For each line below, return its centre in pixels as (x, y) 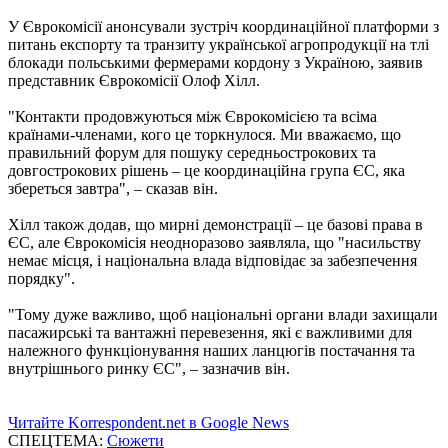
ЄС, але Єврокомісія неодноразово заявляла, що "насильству (214, 242)
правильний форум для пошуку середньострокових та (192, 152)
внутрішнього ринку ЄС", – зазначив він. (149, 368)
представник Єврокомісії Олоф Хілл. (134, 80)
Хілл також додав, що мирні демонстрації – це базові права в (215, 224)
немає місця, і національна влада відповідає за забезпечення (212, 260)
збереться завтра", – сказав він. (113, 188)
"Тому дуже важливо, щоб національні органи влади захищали (223, 314)
